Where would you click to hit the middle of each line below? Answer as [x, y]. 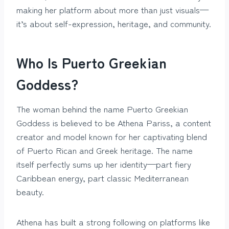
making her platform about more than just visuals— [112, 9]
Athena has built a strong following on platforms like [113, 221]
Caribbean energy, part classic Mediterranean [102, 177]
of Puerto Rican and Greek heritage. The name [105, 150]
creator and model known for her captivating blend [112, 136]
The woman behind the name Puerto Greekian [102, 108]
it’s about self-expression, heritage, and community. [114, 23]
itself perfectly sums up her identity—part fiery [104, 164]
